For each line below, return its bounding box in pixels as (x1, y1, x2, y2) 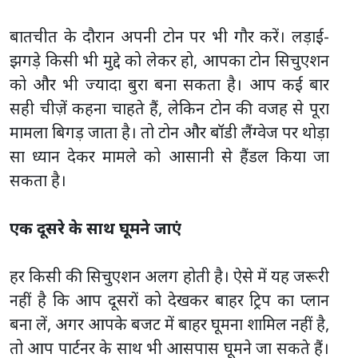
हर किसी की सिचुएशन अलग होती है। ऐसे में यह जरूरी (10, 265, 329, 288)
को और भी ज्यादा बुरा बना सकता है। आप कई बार (10, 74, 329, 96)
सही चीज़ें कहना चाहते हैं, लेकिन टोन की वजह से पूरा (10, 97, 329, 120)
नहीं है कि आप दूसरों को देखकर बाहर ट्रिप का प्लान (10, 289, 329, 312)
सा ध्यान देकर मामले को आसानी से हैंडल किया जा (10, 145, 329, 168)
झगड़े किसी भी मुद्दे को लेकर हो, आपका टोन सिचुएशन (10, 50, 329, 72)
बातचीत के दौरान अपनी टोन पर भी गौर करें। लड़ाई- (10, 26, 329, 48)
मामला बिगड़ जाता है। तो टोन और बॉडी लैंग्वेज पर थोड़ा (10, 121, 329, 144)
